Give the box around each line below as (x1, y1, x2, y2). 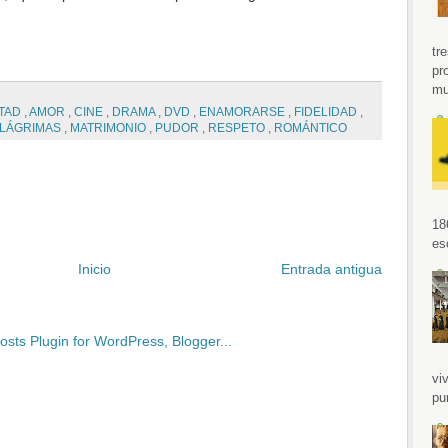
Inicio (77, 261, 111, 278)
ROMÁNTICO (273, 121, 347, 136)
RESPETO (207, 121, 268, 136)
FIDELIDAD (293, 105, 360, 120)
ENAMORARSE (198, 105, 288, 120)
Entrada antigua (280, 261, 382, 278)
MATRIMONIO (69, 121, 149, 136)
